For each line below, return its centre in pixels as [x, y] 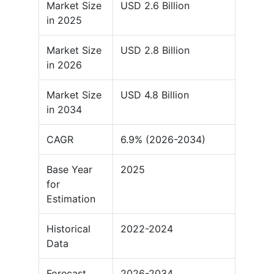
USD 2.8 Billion [155, 50]
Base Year [69, 170]
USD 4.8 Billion [155, 95]
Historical [68, 229]
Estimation [71, 199]
